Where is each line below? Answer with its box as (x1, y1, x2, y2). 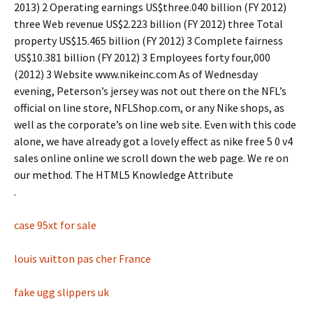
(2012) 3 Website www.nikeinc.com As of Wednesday (14, 67, 258, 81)
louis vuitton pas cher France (14, 252, 151, 265)
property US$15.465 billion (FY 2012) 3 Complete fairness (14, 34, 283, 48)
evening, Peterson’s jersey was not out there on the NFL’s (14, 84, 286, 98)
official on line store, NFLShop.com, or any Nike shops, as (14, 101, 284, 115)
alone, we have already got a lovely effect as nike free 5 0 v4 (14, 134, 293, 148)
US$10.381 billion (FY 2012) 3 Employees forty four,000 (14, 50, 270, 64)
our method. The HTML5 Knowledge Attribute (14, 168, 233, 182)
